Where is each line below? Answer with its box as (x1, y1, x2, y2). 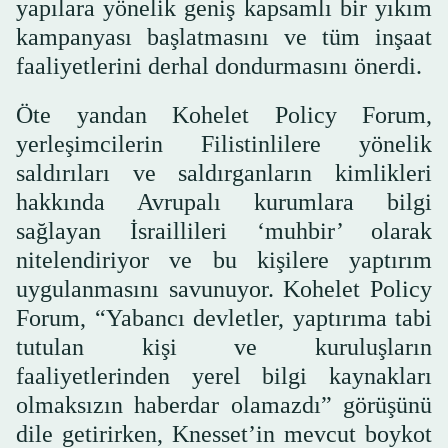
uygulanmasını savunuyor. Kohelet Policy (16, 275, 432, 302)
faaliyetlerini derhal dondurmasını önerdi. (16, 52, 422, 79)
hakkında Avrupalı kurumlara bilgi (16, 188, 432, 215)
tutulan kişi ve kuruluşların (16, 333, 432, 360)
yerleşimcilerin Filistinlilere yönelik (16, 130, 432, 157)
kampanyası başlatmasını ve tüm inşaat (16, 23, 432, 50)
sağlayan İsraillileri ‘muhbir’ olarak (16, 217, 432, 244)
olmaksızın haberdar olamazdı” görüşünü (16, 391, 432, 418)
